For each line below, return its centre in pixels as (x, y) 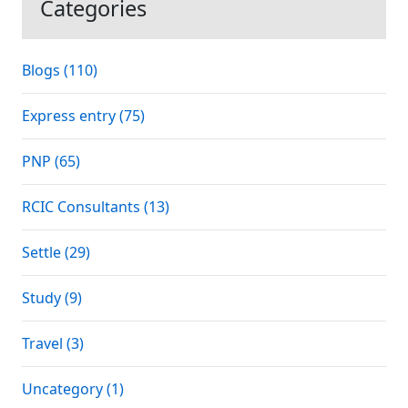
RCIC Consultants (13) (96, 207)
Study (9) (52, 298)
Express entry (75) (83, 116)
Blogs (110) (60, 70)
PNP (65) (51, 161)
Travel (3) (53, 343)
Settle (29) (56, 252)
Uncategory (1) (73, 389)
